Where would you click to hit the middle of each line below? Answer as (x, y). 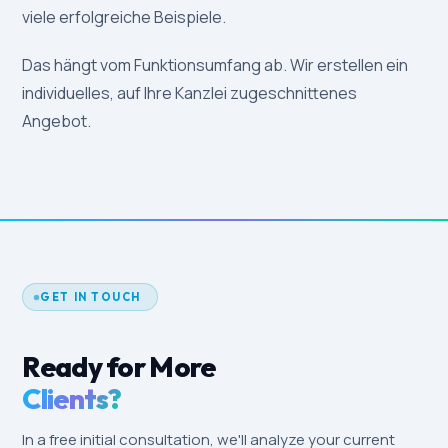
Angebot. (57, 121)
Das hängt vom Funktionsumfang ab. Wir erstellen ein (215, 65)
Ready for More (119, 367)
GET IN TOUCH (90, 297)
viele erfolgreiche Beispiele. (124, 17)
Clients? (72, 399)
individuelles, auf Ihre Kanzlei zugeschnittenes (190, 93)
